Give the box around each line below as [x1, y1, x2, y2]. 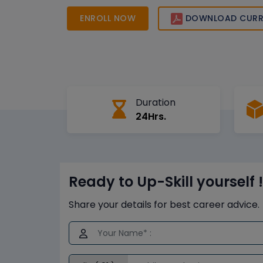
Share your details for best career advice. [69, 198, 259, 212]
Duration [135, 96, 176, 110]
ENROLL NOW [80, 12, 136, 24]
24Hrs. [135, 110, 166, 124]
